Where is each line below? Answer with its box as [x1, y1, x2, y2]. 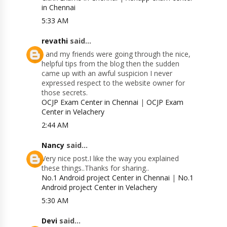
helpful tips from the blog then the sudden [42, 59, 180, 69]
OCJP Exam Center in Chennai [42, 97, 139, 107]
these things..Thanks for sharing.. [42, 163, 149, 173]
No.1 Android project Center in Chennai [42, 173, 170, 183]
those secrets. [42, 88, 88, 98]
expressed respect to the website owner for [42, 78, 185, 88]
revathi [42, 36, 68, 46]
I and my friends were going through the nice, [42, 49, 191, 59]
